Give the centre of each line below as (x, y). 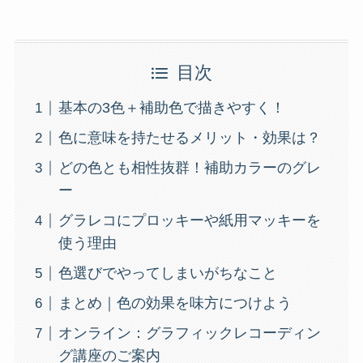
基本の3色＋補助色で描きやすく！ (171, 108)
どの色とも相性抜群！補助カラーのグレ (189, 168)
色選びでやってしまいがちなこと (167, 273)
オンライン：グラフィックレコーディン (189, 333)
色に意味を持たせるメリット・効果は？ (189, 138)
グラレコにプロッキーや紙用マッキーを (189, 221)
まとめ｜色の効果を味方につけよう (175, 303)
